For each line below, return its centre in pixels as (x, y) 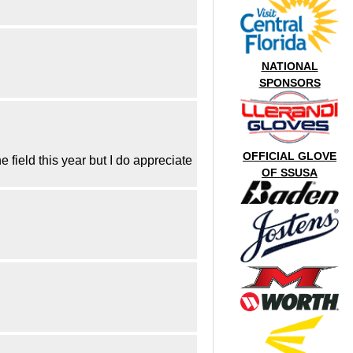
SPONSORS (290, 83)
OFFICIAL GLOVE (290, 156)
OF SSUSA (290, 173)
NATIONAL (290, 66)
